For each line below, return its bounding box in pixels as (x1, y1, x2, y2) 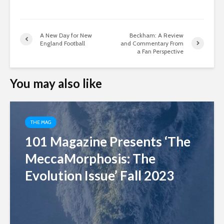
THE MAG (30, 118, 51, 125)
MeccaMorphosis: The (25, 150, 155, 166)
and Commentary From (120, 39, 184, 47)
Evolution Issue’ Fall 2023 (25, 167, 174, 183)
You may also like (10, 75, 102, 90)
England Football (40, 39, 85, 47)
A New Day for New (40, 31, 92, 39)
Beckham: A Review (129, 31, 184, 39)
